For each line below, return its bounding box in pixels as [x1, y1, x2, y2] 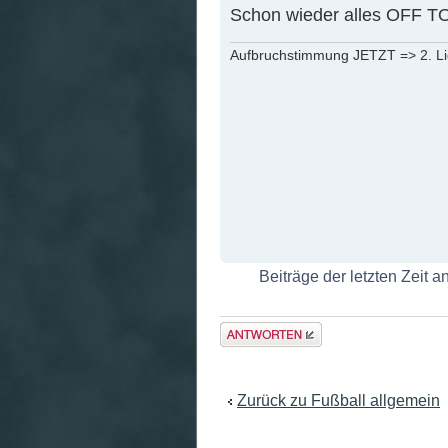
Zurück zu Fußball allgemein [237, 392, 440, 410]
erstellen [220, 342, 281, 360]
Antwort [220, 322, 274, 340]
